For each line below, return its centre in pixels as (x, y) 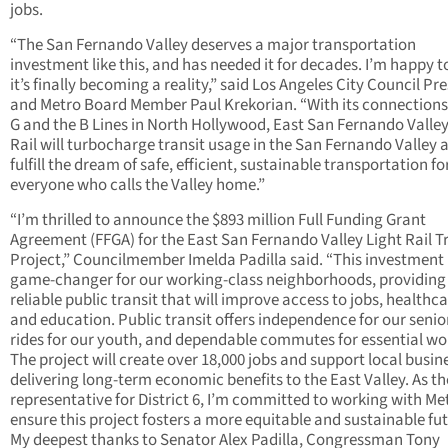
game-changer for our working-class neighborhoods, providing (228, 280)
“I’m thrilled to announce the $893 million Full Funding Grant (218, 220)
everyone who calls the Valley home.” (137, 185)
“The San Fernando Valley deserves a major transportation (213, 45)
